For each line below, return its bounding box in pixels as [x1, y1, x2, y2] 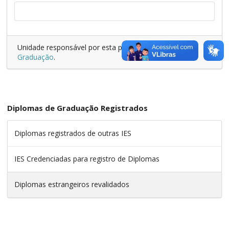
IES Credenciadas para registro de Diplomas [14, 154, 159, 164]
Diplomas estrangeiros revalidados [14, 179, 129, 190]
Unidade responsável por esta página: [17, 42, 144, 52]
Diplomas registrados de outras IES [14, 128, 131, 139]
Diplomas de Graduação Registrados [7, 103, 148, 113]
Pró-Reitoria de [144, 42, 194, 52]
